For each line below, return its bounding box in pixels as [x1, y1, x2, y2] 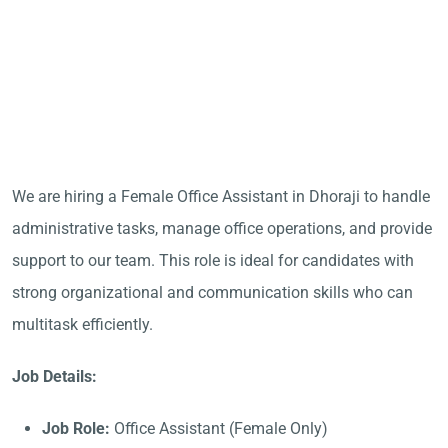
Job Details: [12, 367, 97, 386]
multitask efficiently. [12, 315, 153, 334]
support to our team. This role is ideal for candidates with [12, 251, 414, 270]
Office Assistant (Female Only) [110, 419, 328, 438]
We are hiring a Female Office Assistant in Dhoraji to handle [12, 187, 430, 206]
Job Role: [42, 419, 110, 438]
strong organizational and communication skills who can [12, 283, 413, 302]
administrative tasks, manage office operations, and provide [12, 219, 432, 238]
